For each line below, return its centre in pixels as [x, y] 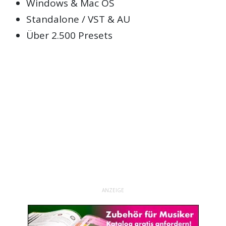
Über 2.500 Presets [70, 36]
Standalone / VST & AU [78, 19]
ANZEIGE [113, 190]
